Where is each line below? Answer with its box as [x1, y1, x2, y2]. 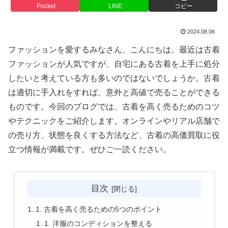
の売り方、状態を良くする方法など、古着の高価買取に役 [8, 131, 220, 140]
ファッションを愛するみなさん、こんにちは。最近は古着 [8, 45, 220, 54]
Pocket [37, 2, 56, 10]
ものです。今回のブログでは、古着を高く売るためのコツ [8, 102, 220, 111]
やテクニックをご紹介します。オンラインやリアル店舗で [8, 117, 220, 126]
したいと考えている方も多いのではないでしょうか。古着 [8, 74, 220, 83]
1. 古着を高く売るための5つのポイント [35, 205, 162, 214]
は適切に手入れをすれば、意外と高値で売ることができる [8, 88, 220, 97]
